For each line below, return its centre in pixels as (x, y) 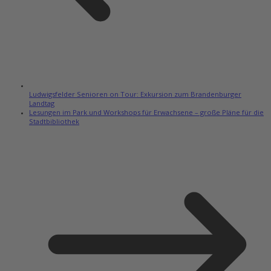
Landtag (42, 103)
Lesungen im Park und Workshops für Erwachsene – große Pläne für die (146, 112)
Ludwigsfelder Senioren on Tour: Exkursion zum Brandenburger (135, 94)
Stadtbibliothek (54, 121)
